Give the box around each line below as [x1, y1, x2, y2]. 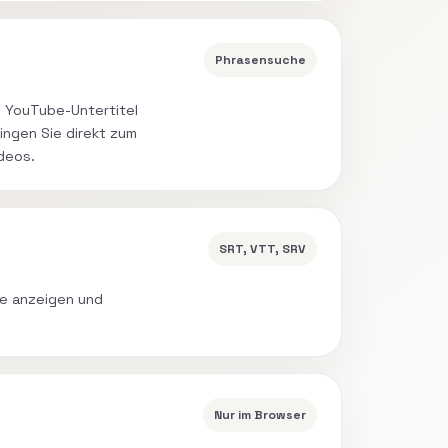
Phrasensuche [214, 51, 306, 68]
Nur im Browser [213, 406, 306, 423]
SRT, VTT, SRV [218, 240, 306, 257]
